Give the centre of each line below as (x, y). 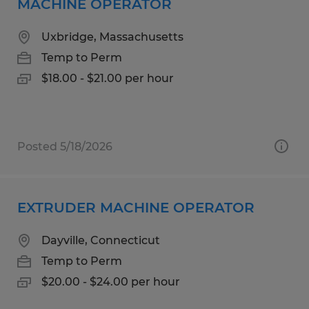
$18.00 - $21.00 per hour (108, 78)
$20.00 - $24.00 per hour (111, 281)
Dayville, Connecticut (101, 240)
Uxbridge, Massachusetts (112, 37)
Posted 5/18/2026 (65, 146)
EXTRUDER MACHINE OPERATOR (136, 207)
